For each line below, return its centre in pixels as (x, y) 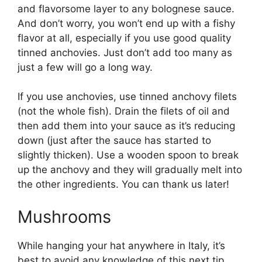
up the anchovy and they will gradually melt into (130, 170)
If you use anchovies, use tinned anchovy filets (127, 97)
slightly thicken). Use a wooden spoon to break (128, 155)
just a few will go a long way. (85, 67)
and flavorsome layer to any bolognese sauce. (126, 8)
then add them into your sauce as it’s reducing (126, 126)
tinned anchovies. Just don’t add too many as (125, 52)
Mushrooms (64, 216)
